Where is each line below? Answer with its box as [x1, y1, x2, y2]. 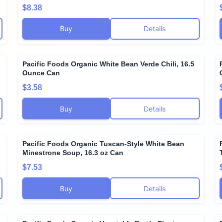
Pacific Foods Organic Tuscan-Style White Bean [22, 140, 185, 148]
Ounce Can [22, 68, 60, 77]
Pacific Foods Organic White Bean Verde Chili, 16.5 [22, 59, 195, 68]
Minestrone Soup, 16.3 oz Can [22, 149, 124, 157]
